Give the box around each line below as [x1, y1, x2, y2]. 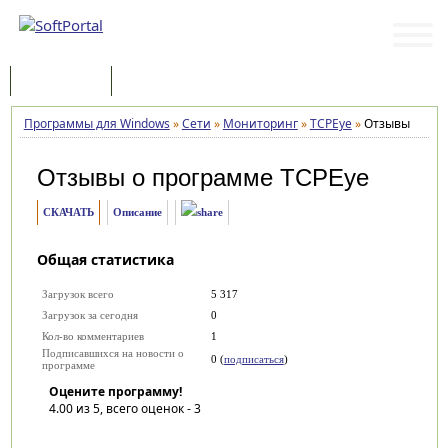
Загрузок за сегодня [41, 309, 138, 321]
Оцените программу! [48, 383, 182, 400]
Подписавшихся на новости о [41, 347, 184, 359]
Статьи [132, 73, 174, 92]
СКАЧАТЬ [42, 206, 94, 218]
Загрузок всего [41, 288, 114, 300]
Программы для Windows [23, 115, 170, 132]
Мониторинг [222, 115, 298, 132]
